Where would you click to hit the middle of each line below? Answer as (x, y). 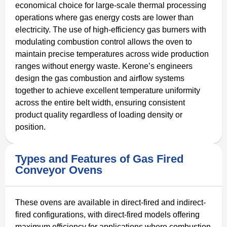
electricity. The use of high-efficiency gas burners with (111, 29)
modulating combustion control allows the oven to (104, 42)
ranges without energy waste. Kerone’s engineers (104, 66)
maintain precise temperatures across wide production (112, 54)
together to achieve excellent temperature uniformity (108, 90)
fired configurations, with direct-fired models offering (107, 214)
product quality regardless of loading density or (99, 115)
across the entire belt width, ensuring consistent (100, 102)
